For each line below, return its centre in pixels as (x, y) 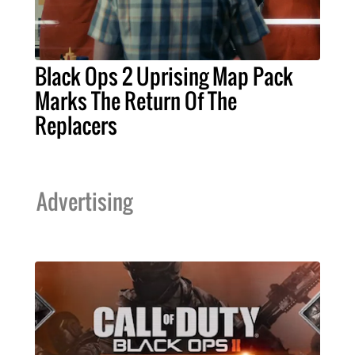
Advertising (84, 202)
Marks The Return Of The (136, 101)
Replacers (76, 126)
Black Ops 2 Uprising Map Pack (164, 76)
